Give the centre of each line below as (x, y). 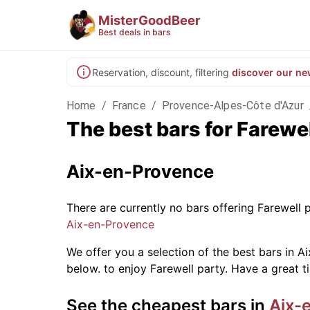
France (129, 106)
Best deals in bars (135, 32)
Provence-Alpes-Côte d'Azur (232, 106)
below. (83, 269)
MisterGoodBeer (149, 20)
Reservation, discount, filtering (161, 72)
